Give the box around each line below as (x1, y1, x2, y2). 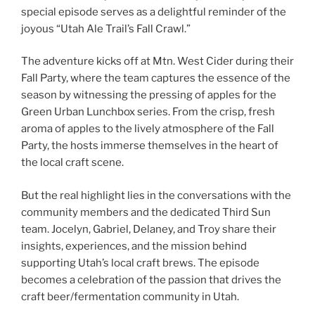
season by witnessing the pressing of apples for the (21, 89, 276, 102)
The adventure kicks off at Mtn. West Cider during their (21, 55, 294, 68)
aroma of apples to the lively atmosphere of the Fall (21, 122, 274, 136)
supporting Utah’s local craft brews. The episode (21, 256, 259, 269)
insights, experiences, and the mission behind (21, 239, 247, 252)
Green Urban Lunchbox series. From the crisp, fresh (21, 105, 275, 119)
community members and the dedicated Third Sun (21, 205, 271, 219)
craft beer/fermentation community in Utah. (21, 290, 239, 303)
